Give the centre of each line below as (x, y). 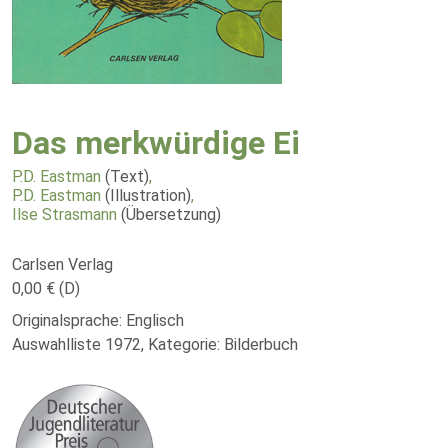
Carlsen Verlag (62, 264)
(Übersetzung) (171, 214)
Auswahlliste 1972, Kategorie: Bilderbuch (155, 344)
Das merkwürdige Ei (156, 143)
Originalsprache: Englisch (98, 320)
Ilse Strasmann (64, 214)
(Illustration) (148, 195)
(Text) (127, 176)
